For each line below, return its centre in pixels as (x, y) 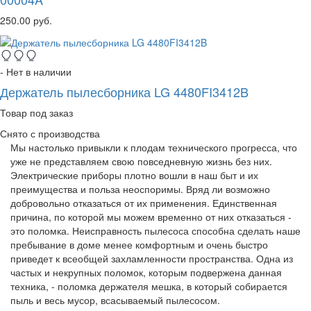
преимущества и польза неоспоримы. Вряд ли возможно (140, 188)
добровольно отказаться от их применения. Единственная (144, 202)
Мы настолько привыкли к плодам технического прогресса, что (154, 147)
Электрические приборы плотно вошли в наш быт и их (134, 175)
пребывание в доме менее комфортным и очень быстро (139, 244)
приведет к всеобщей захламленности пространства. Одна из (152, 258)
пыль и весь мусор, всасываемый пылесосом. (115, 300)
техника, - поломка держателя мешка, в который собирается (149, 286)
